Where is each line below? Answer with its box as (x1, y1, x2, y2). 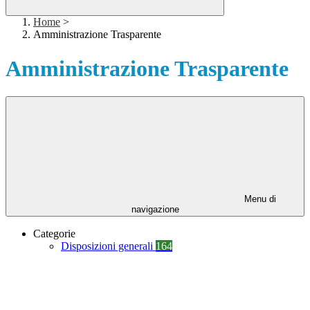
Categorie (33, 228, 75, 240)
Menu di (241, 194, 276, 205)
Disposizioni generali (61, 240, 156, 253)
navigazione (131, 204, 179, 215)
